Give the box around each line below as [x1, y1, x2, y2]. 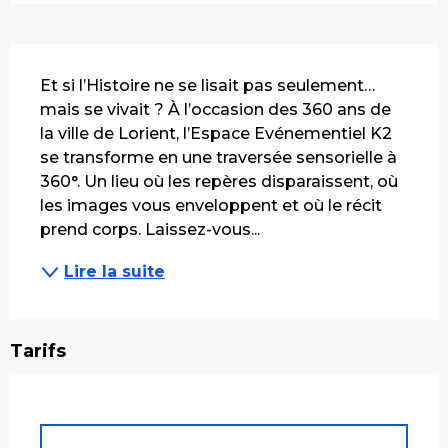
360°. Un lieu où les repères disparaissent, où [40, 171, 398, 191]
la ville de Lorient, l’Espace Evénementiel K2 [40, 123, 392, 143]
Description [10, 45, 133, 70]
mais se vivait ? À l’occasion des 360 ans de [40, 99, 391, 119]
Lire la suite [64, 261, 165, 281]
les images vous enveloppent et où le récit [40, 195, 382, 215]
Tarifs [10, 339, 66, 362]
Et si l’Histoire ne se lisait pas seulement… [40, 75, 375, 95]
